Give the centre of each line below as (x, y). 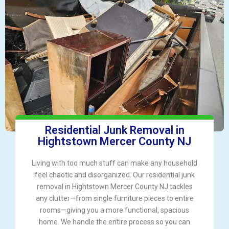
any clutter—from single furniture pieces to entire (114, 199)
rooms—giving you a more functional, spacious (114, 210)
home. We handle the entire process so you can (114, 222)
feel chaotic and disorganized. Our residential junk (114, 175)
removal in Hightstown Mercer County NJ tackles (114, 187)
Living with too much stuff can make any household (114, 163)
